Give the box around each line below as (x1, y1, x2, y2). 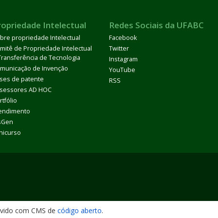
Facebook (109, 33, 137, 42)
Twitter (109, 44, 129, 53)
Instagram (109, 54, 138, 63)
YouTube (109, 65, 135, 74)
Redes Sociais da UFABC (109, 19, 204, 31)
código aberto (57, 205, 102, 215)
